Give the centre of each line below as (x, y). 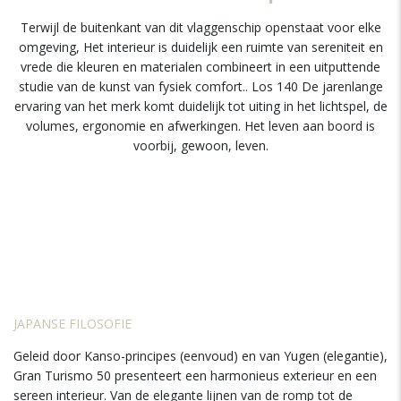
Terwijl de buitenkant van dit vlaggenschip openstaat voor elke (200, 27)
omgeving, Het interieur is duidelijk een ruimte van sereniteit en (200, 47)
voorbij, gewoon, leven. (200, 145)
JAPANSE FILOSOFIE (73, 324)
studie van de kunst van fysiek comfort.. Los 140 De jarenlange (200, 86)
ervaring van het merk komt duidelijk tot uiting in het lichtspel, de (200, 106)
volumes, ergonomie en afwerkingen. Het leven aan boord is (200, 126)
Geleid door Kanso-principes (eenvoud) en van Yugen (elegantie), (200, 356)
